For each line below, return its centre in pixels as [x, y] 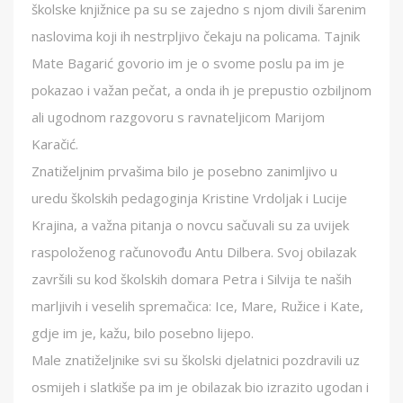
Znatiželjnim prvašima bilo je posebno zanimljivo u [184, 171]
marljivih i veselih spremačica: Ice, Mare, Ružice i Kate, [197, 306]
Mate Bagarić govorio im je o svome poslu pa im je [188, 63]
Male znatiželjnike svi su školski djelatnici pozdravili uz [196, 360]
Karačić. [55, 144]
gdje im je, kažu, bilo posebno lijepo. [143, 333]
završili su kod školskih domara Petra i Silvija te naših [192, 279]
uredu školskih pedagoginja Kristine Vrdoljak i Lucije [189, 198]
